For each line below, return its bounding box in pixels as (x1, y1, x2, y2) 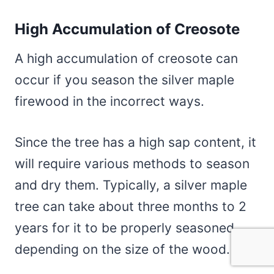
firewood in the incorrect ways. (15, 93, 208, 109)
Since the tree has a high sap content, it (15, 134, 256, 150)
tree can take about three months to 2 (15, 198, 246, 214)
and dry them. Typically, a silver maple (15, 177, 247, 193)
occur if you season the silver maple (15, 72, 234, 87)
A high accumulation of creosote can (15, 50, 238, 66)
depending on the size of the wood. (15, 241, 230, 257)
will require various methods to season (15, 155, 250, 171)
